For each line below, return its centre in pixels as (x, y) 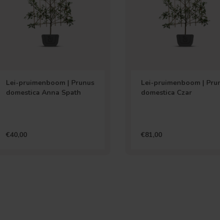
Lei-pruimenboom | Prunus (50, 83)
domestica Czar (166, 93)
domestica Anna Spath (43, 93)
